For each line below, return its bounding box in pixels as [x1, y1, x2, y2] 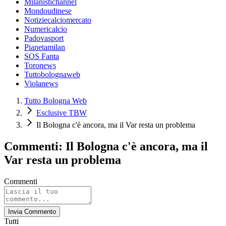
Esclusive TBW [36, 108, 87, 117]
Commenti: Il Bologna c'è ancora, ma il [4, 139, 208, 153]
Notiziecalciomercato [24, 16, 91, 24]
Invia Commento [8, 207, 56, 215]
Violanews [24, 79, 58, 88]
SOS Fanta [24, 52, 59, 61]
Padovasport [24, 34, 64, 42]
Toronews [24, 61, 56, 70]
